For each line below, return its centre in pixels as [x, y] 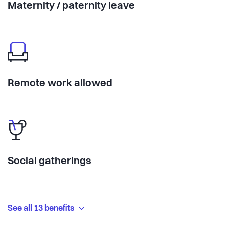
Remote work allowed [60, 84]
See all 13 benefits [42, 209]
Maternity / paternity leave [71, 6]
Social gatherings [50, 162]
